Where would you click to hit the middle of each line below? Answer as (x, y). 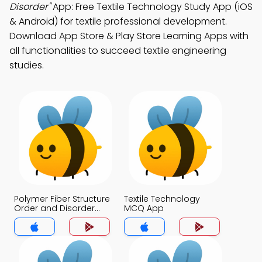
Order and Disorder (54, 208)
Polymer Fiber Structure (62, 199)
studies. (27, 65)
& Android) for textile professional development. (118, 21)
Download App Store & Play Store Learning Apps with (129, 36)
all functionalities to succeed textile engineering (118, 51)
